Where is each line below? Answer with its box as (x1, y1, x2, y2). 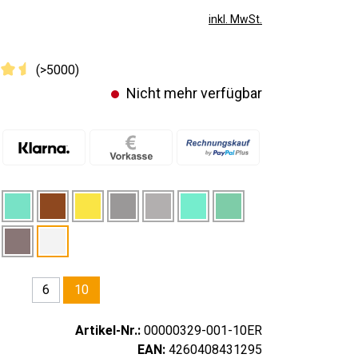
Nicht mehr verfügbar (122, 85, 262, 101)
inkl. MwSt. (208, 13, 262, 26)
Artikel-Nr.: (74, 323, 144, 338)
